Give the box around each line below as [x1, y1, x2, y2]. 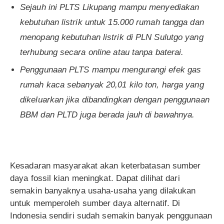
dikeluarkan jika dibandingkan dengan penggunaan [20, 95, 209, 105]
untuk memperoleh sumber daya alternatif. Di [10, 198, 180, 208]
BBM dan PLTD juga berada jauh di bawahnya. [20, 110, 195, 120]
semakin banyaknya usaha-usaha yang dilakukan [10, 186, 196, 196]
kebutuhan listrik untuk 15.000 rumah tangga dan [20, 17, 204, 27]
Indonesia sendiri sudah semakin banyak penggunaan [10, 211, 212, 221]
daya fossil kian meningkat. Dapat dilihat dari [10, 173, 180, 183]
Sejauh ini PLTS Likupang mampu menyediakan [20, 2, 199, 12]
